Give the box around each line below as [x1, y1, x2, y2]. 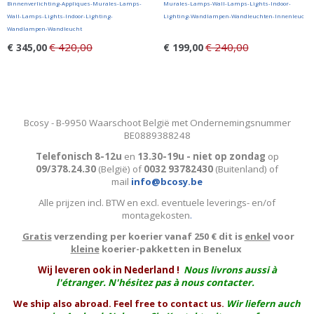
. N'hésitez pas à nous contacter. [102, 276, 254, 289]
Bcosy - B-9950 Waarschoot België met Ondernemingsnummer [23, 116, 291, 129]
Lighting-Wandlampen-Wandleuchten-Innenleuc [163, 12, 304, 20]
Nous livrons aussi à [181, 264, 277, 276]
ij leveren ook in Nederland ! [46, 264, 179, 276]
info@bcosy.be [131, 175, 203, 188]
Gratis [22, 230, 52, 243]
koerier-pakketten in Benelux [99, 243, 244, 255]
